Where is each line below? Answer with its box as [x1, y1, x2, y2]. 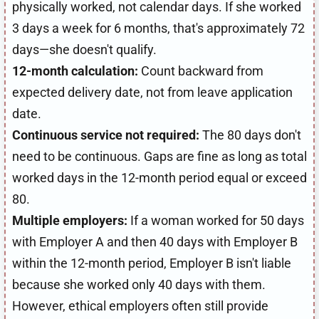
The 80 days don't [199, 127, 301, 142]
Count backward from [138, 63, 263, 78]
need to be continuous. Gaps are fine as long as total [12, 148, 307, 164]
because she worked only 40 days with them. [12, 276, 266, 292]
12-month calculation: [12, 63, 138, 78]
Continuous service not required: [12, 127, 199, 142]
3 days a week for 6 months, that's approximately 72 [12, 20, 305, 36]
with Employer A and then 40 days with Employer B [12, 234, 298, 249]
